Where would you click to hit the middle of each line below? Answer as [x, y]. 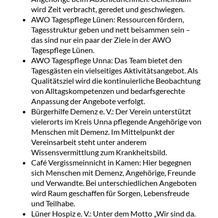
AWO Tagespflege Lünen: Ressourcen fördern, [107, 19]
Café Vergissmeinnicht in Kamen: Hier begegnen [111, 162]
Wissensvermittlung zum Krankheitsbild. [99, 152]
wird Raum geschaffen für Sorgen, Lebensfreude [110, 193]
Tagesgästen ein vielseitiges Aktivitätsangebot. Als [114, 70]
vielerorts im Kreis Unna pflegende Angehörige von [116, 121]
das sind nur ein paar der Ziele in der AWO [101, 39]
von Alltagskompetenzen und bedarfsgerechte [108, 91]
